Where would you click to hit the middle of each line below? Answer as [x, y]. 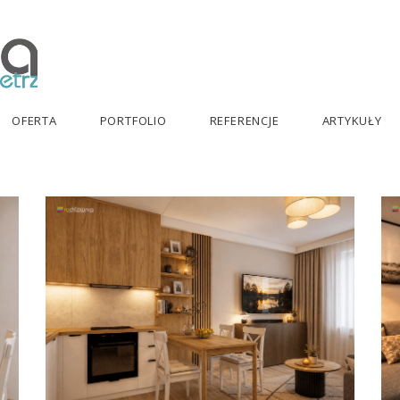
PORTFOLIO [133, 121]
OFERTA [34, 121]
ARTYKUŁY [352, 121]
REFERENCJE [244, 121]
